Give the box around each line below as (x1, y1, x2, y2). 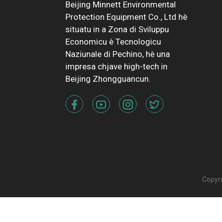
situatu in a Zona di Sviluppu (65, 24, 169, 34)
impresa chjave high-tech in (65, 61, 167, 71)
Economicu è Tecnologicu (65, 36, 161, 47)
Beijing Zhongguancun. (65, 73, 151, 84)
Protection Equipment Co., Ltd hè (65, 11, 187, 22)
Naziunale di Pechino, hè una (65, 49, 170, 59)
